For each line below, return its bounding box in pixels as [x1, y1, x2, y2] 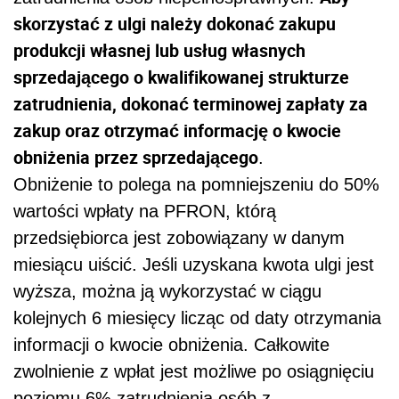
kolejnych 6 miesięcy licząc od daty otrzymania [13, 307, 381, 328]
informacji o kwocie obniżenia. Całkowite [13, 334, 330, 354]
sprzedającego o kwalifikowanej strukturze [13, 64, 349, 89]
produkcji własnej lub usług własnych [13, 37, 305, 62]
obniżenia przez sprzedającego [13, 144, 258, 169]
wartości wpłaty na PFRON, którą [13, 200, 276, 221]
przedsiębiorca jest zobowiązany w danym [13, 227, 345, 248]
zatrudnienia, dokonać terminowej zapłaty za [13, 91, 368, 116]
